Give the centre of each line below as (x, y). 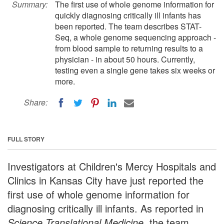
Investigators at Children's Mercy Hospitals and (112, 166)
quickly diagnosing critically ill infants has (128, 15)
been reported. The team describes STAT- (128, 26)
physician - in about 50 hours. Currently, (125, 59)
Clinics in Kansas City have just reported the (105, 180)
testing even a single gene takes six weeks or (135, 70)
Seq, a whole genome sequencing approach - (135, 37)
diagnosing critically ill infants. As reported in (105, 208)
